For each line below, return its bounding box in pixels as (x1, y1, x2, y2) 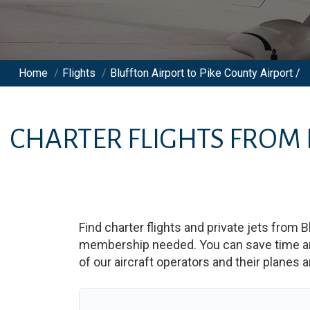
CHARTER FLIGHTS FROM (9, 125, 306, 154)
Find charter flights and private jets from (79, 220, 301, 235)
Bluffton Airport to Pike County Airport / (110, 66, 300, 80)
